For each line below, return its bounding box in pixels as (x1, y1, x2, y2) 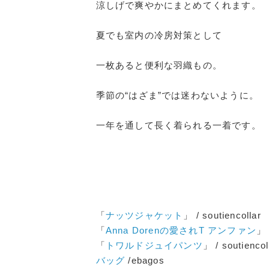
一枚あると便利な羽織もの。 (95, 59, 223, 70)
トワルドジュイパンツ (105, 240, 203, 250)
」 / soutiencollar (183, 210, 261, 220)
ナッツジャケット (105, 210, 184, 220)
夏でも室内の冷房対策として (95, 29, 223, 40)
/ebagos (125, 255, 165, 265)
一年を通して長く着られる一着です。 (95, 119, 261, 130)
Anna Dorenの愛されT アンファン (105, 225, 256, 235)
